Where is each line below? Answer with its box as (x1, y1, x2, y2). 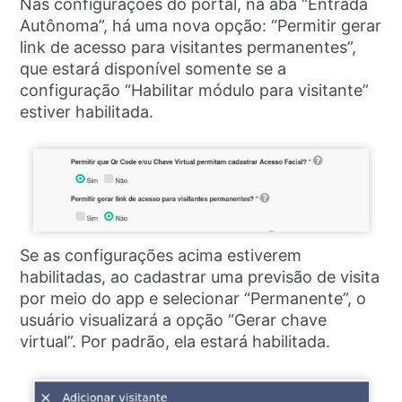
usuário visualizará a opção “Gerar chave (20, 310, 328, 330)
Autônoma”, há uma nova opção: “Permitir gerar (20, 15, 382, 35)
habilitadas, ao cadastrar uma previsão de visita (20, 267, 380, 287)
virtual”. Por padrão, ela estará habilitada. (20, 332, 331, 352)
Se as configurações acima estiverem (20, 246, 302, 266)
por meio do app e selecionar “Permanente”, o (20, 289, 367, 309)
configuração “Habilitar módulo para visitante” (20, 80, 370, 100)
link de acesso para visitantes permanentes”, (20, 37, 357, 57)
